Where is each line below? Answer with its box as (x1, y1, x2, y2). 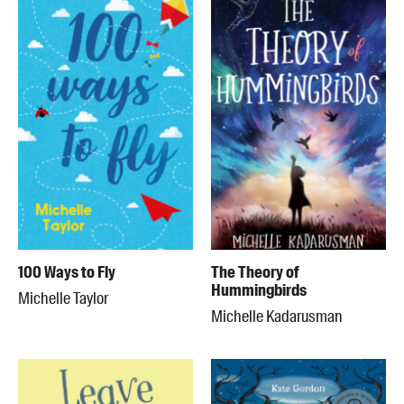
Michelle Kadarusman (211, 306, 342, 328)
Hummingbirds (211, 280, 307, 302)
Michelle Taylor (18, 288, 108, 310)
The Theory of (211, 262, 299, 284)
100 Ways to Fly (18, 262, 115, 284)
